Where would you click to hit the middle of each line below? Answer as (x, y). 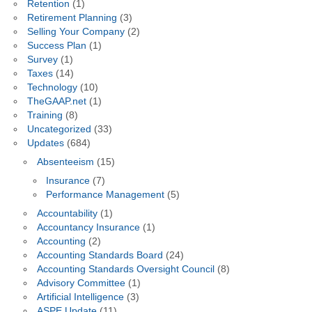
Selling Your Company (76, 32)
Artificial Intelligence (80, 297)
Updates (45, 143)
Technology (52, 88)
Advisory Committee (81, 283)
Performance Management (106, 194)
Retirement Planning (72, 18)
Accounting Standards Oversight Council (125, 269)
